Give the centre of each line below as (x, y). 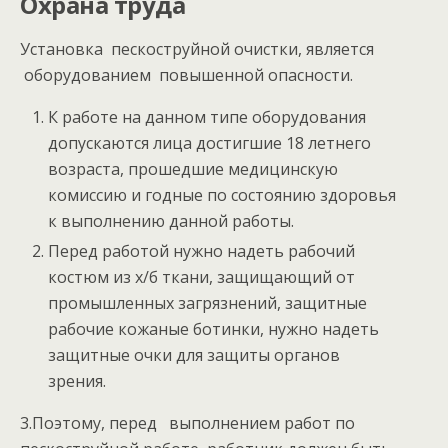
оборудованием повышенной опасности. (186, 75)
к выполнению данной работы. (171, 221)
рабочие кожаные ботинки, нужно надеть (214, 329)
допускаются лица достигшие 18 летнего (210, 143)
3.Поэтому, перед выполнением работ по (187, 423)
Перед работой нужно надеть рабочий (202, 251)
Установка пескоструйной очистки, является (197, 49)
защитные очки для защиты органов (194, 355)
